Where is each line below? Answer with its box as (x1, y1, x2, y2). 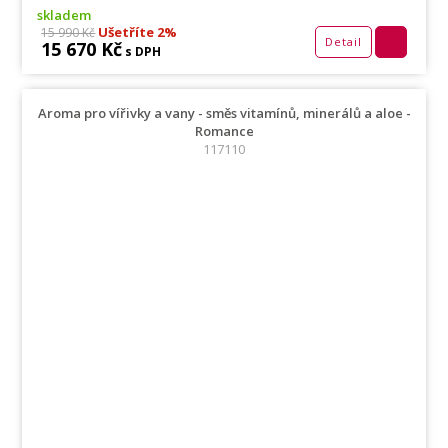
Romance (194, 122, 254, 141)
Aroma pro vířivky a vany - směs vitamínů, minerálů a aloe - (37, 104, 411, 123)
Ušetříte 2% (95, 23, 178, 42)
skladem (37, 6, 92, 25)
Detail (324, 34, 362, 50)
